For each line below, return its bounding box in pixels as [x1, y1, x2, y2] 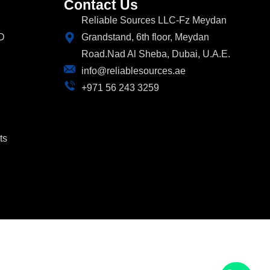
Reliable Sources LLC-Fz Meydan [81, 15, 227, 25]
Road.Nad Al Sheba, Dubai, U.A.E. [81, 49, 230, 59]
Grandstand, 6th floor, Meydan [81, 32, 209, 42]
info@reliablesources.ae [81, 66, 186, 76]
